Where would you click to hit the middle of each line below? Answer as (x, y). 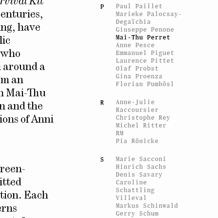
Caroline (132, 182)
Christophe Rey (143, 117)
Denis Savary (139, 174)
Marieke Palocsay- (149, 14)
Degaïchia (134, 21)
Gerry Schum (137, 213)
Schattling (136, 190)
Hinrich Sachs (141, 166)
